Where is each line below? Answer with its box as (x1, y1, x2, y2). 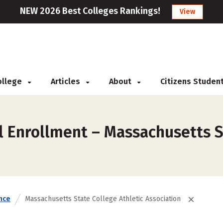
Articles (51, 77, 82, 86)
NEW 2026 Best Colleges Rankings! (20, 5, 160, 16)
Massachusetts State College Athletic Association (25, 195, 181, 203)
